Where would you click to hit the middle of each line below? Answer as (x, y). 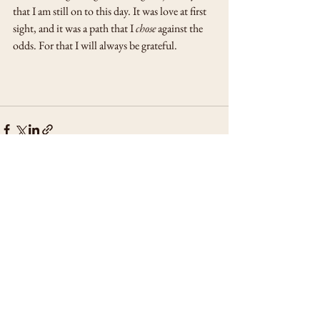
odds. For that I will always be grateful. (95, 45)
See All (216, 210)
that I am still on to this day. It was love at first (111, 11)
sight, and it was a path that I (74, 28)
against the (180, 28)
